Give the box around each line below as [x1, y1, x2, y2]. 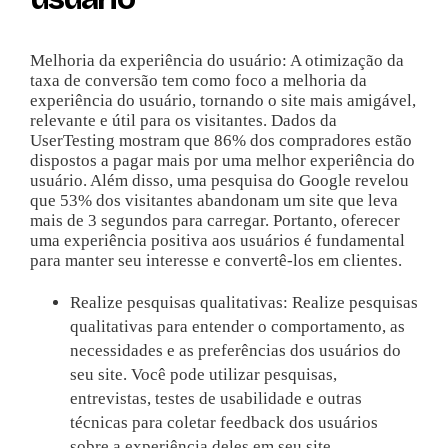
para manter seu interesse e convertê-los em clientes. [29, 251, 402, 271]
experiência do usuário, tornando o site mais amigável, [29, 91, 416, 111]
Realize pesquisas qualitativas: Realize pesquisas [69, 293, 418, 313]
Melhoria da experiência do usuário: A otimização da [29, 51, 404, 71]
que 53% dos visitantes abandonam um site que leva [29, 191, 398, 211]
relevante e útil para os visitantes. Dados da [29, 111, 337, 131]
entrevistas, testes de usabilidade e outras [69, 389, 362, 409]
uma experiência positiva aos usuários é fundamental [29, 231, 405, 251]
